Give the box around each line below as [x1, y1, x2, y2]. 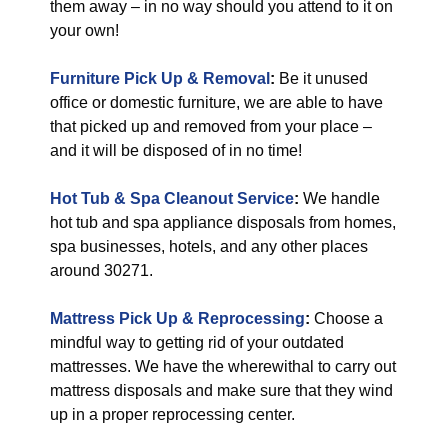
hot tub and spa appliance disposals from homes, [50, 214, 396, 231]
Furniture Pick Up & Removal [50, 70, 270, 87]
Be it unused [275, 70, 368, 87]
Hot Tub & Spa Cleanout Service [50, 190, 294, 207]
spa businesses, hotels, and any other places [50, 238, 368, 255]
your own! [50, 22, 119, 39]
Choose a [310, 310, 383, 327]
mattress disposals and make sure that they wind [50, 382, 393, 399]
